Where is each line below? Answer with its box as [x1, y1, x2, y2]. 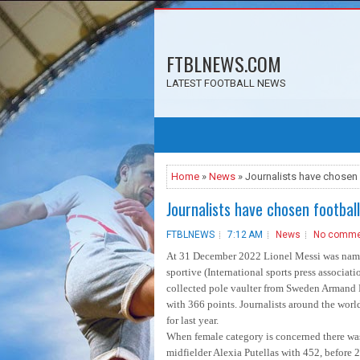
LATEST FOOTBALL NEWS [166, 77, 286, 89]
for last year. [166, 314, 219, 326]
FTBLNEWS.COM [166, 49, 281, 78]
